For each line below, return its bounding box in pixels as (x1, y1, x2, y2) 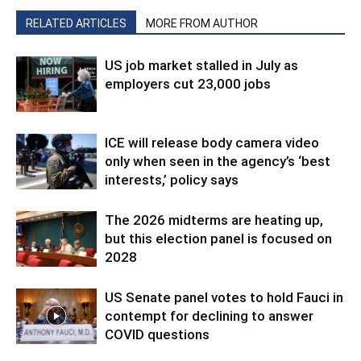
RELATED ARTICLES (26, 16, 127, 30)
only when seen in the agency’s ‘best (105, 152, 330, 169)
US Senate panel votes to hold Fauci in (105, 288, 343, 305)
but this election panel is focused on (105, 230, 332, 247)
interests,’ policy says (105, 171, 239, 188)
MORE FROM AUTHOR (146, 16, 258, 30)
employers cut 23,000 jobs (105, 75, 271, 92)
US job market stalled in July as (105, 56, 298, 73)
